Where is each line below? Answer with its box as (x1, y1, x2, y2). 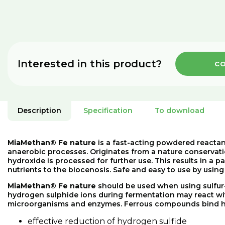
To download (155, 106, 204, 115)
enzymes (87, 199, 121, 208)
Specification (83, 106, 133, 115)
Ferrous (124, 199, 153, 208)
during (98, 190, 123, 199)
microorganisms (8, 199, 69, 208)
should (98, 181, 124, 190)
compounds (155, 199, 200, 208)
